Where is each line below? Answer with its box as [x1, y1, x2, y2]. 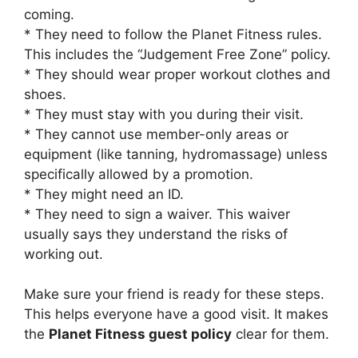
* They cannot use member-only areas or [24, 125, 288, 142]
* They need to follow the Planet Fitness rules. [24, 26, 322, 42]
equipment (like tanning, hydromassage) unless [24, 145, 328, 162]
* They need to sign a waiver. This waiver [24, 205, 290, 222]
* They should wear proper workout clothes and [24, 66, 331, 82]
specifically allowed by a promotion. [24, 165, 253, 182]
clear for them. [232, 326, 329, 343]
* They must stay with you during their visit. [24, 105, 304, 122]
